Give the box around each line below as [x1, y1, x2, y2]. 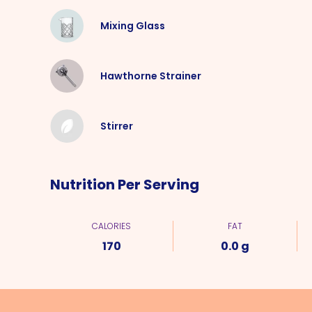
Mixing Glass [100, 19, 165, 33]
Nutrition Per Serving [50, 175, 199, 194]
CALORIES [92, 220, 132, 232]
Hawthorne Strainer [100, 69, 201, 83]
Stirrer [100, 119, 133, 133]
